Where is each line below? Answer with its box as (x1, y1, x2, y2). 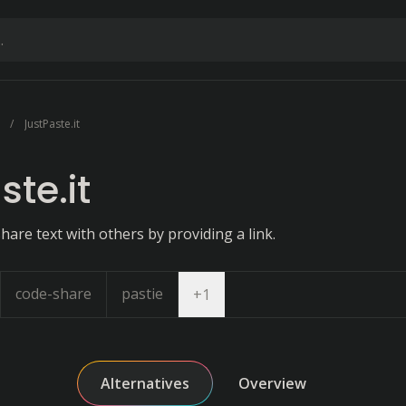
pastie (121, 284, 163, 304)
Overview (238, 373, 306, 393)
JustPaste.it (24, 116, 80, 131)
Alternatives (101, 373, 189, 393)
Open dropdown (209, 284, 320, 304)
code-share (15, 284, 92, 304)
